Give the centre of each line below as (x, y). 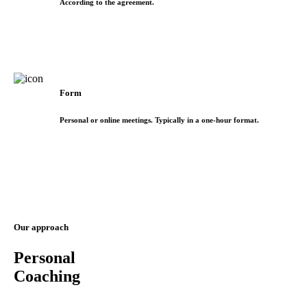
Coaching (47, 276)
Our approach (41, 228)
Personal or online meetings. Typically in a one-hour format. (159, 120)
